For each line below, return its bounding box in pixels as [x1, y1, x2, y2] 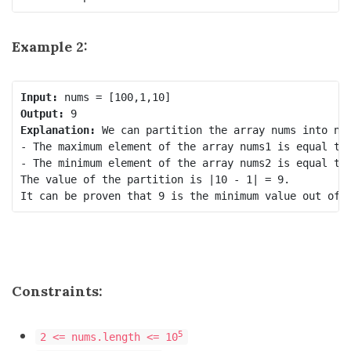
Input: [20, 90, 58, 103]
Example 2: [12, 38, 88, 56]
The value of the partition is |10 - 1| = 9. [20, 172, 290, 186]
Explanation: [20, 123, 96, 136]
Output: [20, 107, 64, 120]
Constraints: [12, 282, 103, 300]
